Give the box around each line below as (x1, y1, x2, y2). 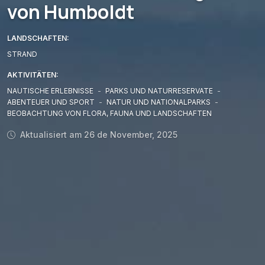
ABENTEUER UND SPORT (7, 98, 96, 107)
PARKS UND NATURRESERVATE (105, 86, 215, 96)
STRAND (7, 50, 37, 59)
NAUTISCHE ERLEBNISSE (7, 86, 95, 96)
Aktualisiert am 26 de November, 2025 (18, 130, 177, 140)
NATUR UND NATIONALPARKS (106, 98, 212, 107)
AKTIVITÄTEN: (7, 70, 59, 80)
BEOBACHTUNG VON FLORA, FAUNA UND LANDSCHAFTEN (7, 109, 212, 118)
